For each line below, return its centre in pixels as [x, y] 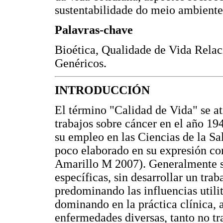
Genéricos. [81, 63]
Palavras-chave [94, 30]
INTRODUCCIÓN [102, 90]
